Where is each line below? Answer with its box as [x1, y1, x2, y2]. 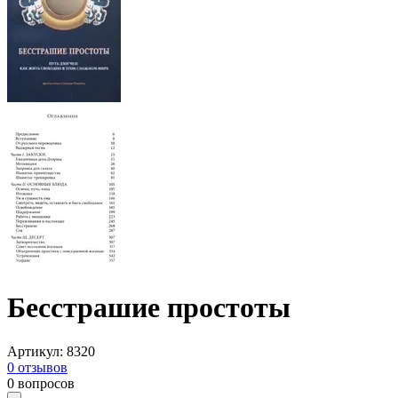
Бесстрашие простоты [7, 291, 291, 324]
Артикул [7, 343, 60, 359]
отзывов [18, 359, 68, 375]
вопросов [18, 375, 75, 391]
